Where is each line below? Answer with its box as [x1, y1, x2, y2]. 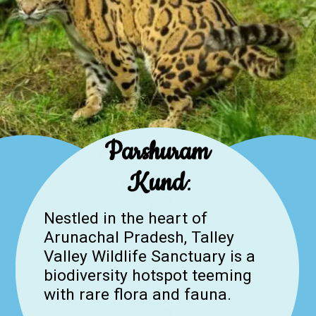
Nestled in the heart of [43, 209, 207, 229]
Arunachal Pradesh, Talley [43, 228, 234, 248]
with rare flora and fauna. [43, 285, 231, 305]
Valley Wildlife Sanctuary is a [43, 247, 255, 267]
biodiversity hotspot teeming [43, 266, 252, 286]
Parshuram [104, 134, 216, 169]
